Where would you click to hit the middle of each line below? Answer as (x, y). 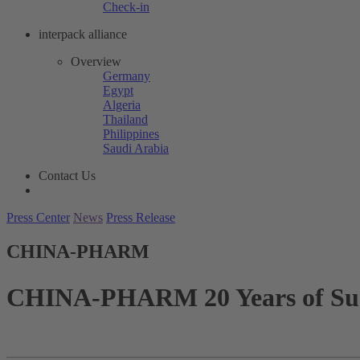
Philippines (131, 133)
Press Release (141, 217)
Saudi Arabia (136, 148)
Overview (96, 61)
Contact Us (67, 175)
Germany (127, 76)
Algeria (122, 104)
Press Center (38, 217)
